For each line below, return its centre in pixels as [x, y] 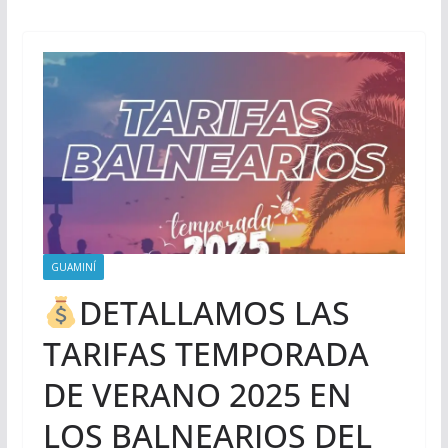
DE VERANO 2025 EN [197, 394]
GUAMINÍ [73, 266]
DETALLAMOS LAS [215, 312]
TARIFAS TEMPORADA [205, 353]
